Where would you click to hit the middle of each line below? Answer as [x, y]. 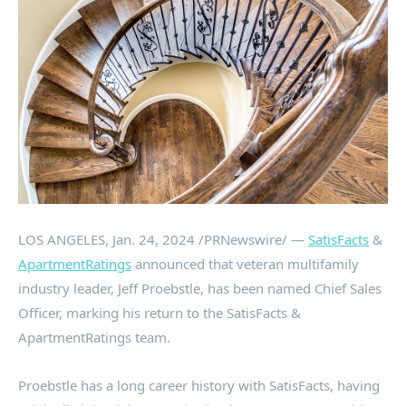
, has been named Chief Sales [291, 288]
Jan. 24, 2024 [154, 239]
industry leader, [68, 288]
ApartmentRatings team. [94, 337]
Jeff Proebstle [159, 288]
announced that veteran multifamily [245, 263]
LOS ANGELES [62, 239]
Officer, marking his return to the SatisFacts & [159, 312]
